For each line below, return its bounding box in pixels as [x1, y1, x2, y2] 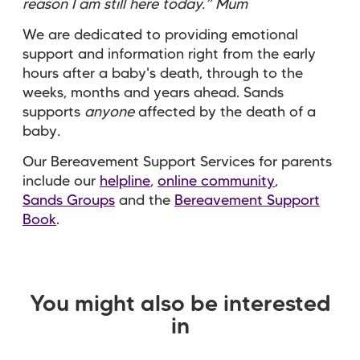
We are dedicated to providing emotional [22, 28, 298, 42]
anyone [84, 105, 138, 119]
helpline [100, 174, 150, 188]
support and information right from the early [22, 47, 316, 61]
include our [22, 174, 100, 188]
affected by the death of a [138, 105, 316, 119]
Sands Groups [22, 194, 115, 207]
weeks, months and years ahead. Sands [22, 86, 284, 100]
